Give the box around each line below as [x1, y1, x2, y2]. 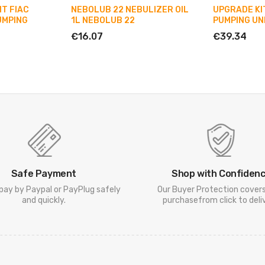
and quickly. [22, 195, 66, 206]
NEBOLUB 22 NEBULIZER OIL [71, 5, 189, 15]
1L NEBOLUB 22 [71, 15, 135, 26]
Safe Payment [11, 168, 77, 180]
